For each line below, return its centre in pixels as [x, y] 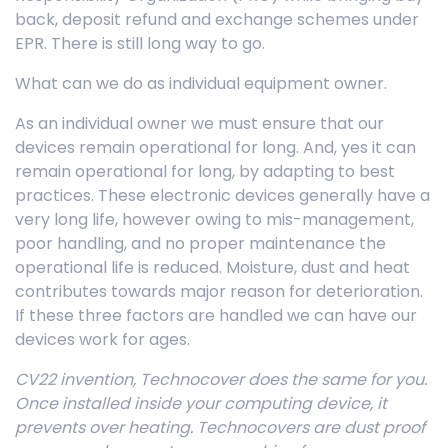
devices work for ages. [102, 339]
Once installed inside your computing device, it [201, 403]
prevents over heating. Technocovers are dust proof [220, 427]
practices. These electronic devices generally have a [222, 195]
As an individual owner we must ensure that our [199, 123]
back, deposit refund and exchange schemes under [217, 19]
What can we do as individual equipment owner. [201, 83]
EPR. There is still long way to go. [140, 43]
